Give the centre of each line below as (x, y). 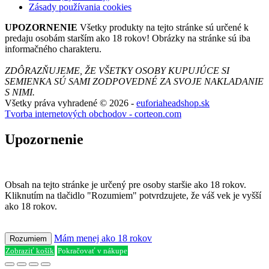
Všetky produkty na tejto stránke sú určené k (163, 27)
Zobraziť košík (30, 251)
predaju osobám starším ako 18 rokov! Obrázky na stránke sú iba (128, 38)
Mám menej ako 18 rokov (103, 238)
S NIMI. (20, 92)
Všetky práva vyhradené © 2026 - (71, 103)
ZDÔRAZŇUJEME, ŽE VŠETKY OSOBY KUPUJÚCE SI (117, 70)
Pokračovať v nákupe (92, 251)
